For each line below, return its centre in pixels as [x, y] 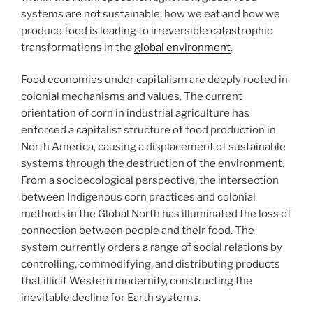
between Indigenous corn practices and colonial [138, 197]
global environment [182, 47]
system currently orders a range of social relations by [152, 248]
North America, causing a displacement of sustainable [153, 147]
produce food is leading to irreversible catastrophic [147, 30]
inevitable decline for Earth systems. [111, 298]
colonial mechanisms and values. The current [132, 97]
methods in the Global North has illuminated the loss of [156, 214]
